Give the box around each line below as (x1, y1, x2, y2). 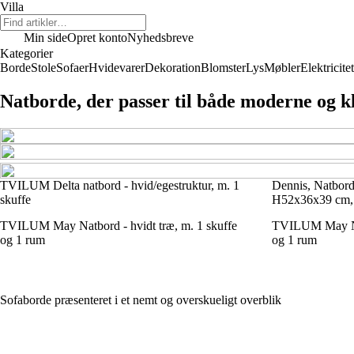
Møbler (264, 61, 300, 74)
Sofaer (56, 61, 88, 74)
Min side (24, 31, 67, 44)
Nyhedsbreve (127, 31, 194, 44)
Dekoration (145, 61, 201, 74)
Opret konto (67, 31, 127, 44)
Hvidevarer (88, 61, 145, 74)
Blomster (201, 61, 246, 74)
